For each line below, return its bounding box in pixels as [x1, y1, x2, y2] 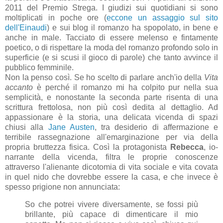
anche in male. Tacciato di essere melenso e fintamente [5, 33, 218, 42]
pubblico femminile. [5, 63, 74, 72]
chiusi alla [5, 122, 48, 131]
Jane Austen [48, 122, 95, 131]
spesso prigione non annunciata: [5, 182, 120, 191]
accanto [5, 83, 33, 92]
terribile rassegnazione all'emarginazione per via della [5, 132, 218, 141]
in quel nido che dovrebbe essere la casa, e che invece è [5, 172, 218, 181]
